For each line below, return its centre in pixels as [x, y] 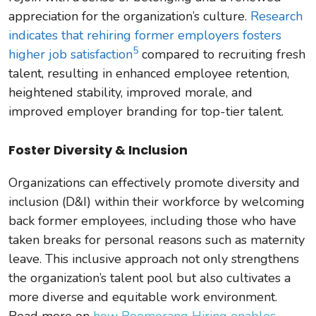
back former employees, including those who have [152, 220]
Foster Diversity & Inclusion [98, 150]
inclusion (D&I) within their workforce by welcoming [157, 201]
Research [276, 16]
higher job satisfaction [71, 54]
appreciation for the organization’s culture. [129, 16]
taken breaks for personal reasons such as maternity [157, 239]
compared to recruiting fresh [222, 54]
